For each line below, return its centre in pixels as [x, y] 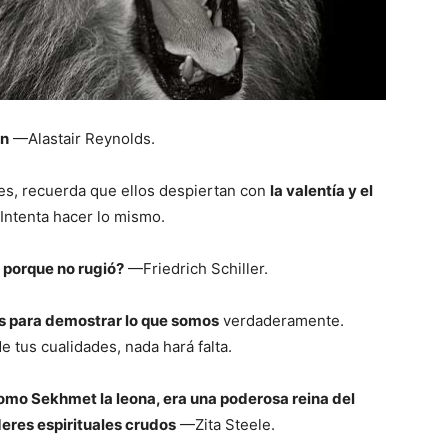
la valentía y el [321, 191]
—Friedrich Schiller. [196, 269]
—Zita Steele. [225, 425]
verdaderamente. [281, 321]
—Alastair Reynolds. [82, 139]
